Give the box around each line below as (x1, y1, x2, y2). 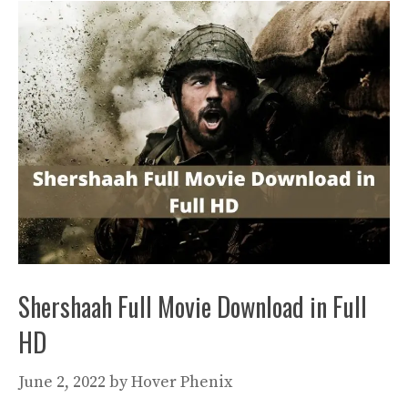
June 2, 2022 (18, 371, 106, 393)
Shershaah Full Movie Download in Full (18, 287, 367, 325)
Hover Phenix (131, 371, 232, 393)
